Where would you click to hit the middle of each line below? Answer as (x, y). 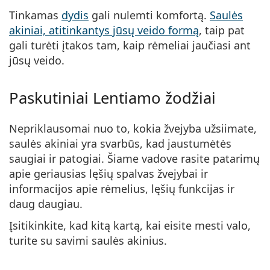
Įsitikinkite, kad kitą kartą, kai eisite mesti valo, (130, 226)
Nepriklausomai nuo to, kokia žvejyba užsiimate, (133, 129)
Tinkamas (35, 15)
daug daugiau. (46, 204)
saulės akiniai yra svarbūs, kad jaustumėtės (120, 144)
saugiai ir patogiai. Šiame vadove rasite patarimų (134, 159)
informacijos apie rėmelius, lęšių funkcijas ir (122, 189)
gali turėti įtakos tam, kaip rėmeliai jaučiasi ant (130, 46)
